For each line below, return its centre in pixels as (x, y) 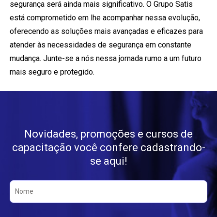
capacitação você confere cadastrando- (108, 147)
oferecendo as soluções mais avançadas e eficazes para (106, 31)
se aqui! (108, 161)
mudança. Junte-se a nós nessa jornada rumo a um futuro (106, 58)
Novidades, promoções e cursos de (108, 134)
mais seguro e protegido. (52, 72)
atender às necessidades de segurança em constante (101, 45)
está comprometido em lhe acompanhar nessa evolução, (105, 17)
